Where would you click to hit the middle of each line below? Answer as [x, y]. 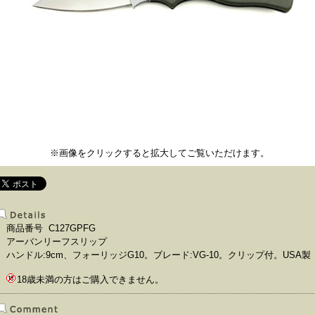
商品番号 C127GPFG [51, 228]
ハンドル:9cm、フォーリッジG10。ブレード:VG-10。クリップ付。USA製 [159, 255]
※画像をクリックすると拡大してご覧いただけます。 [159, 153]
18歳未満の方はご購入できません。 [90, 279]
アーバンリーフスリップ [57, 242]
